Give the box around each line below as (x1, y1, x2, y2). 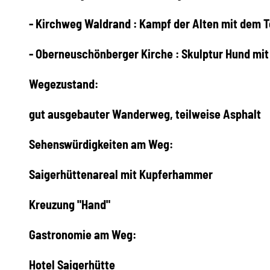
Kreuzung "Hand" (29, 196, 110, 212)
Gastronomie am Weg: (29, 227, 139, 242)
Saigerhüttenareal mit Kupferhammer (29, 166, 213, 181)
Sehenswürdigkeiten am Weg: (29, 136, 180, 151)
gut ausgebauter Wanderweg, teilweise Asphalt (29, 106, 261, 121)
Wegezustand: (29, 76, 105, 91)
